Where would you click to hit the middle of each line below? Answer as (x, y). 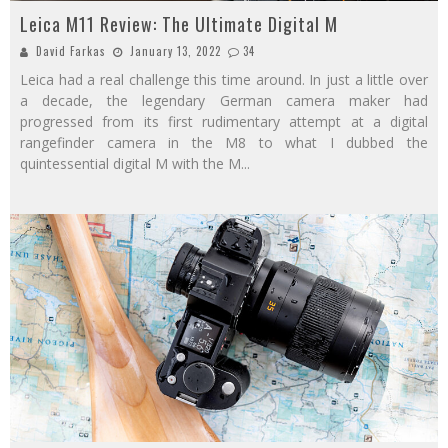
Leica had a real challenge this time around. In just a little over (224, 80)
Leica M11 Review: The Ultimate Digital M (179, 24)
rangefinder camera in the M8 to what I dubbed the (224, 143)
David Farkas (71, 51)
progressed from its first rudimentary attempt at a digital (224, 122)
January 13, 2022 (175, 51)
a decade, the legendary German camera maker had (224, 101)
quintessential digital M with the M (130, 164)
